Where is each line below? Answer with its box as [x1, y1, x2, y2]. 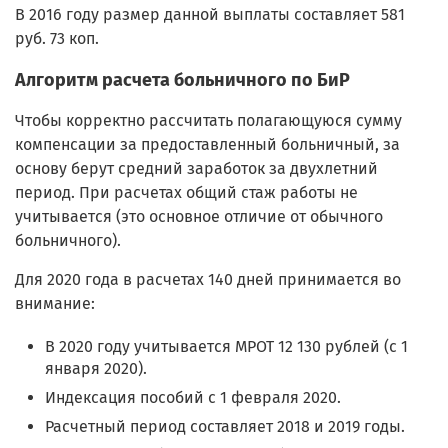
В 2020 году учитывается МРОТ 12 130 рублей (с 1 [45, 337, 408, 357]
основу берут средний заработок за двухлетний [15, 159, 378, 179]
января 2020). [45, 359, 147, 379]
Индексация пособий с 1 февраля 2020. [45, 388, 341, 408]
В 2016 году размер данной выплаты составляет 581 [15, 5, 405, 25]
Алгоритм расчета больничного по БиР [15, 69, 350, 92]
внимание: [15, 294, 95, 314]
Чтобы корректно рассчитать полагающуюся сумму [15, 111, 402, 131]
